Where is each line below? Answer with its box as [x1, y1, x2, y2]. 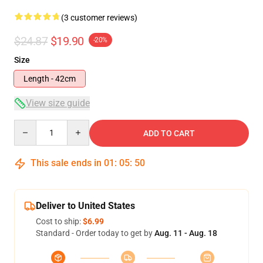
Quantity [14, 120, 46, 130]
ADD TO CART [143, 129, 195, 138]
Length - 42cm [23, 74, 76, 83]
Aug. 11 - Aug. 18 [154, 228, 217, 238]
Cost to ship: [36, 217, 83, 226]
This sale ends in [28, 157, 104, 168]
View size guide [26, 97, 90, 109]
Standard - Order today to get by [36, 228, 154, 238]
